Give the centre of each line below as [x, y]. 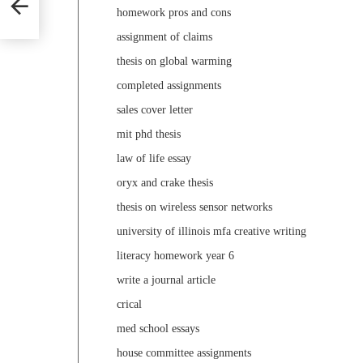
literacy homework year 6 [175, 256]
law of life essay [154, 159]
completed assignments [169, 86]
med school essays [158, 329]
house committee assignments [184, 353]
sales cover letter [155, 110]
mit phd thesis [149, 135]
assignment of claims [164, 37]
